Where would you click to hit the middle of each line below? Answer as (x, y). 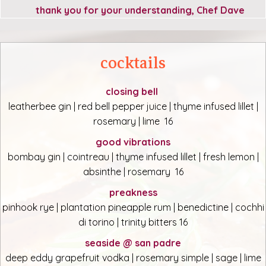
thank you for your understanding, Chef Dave (133, 10)
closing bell (133, 92)
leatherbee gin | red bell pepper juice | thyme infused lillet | (133, 107)
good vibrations (133, 142)
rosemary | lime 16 (133, 121)
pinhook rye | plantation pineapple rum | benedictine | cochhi (133, 208)
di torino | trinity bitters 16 (133, 222)
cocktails (133, 64)
